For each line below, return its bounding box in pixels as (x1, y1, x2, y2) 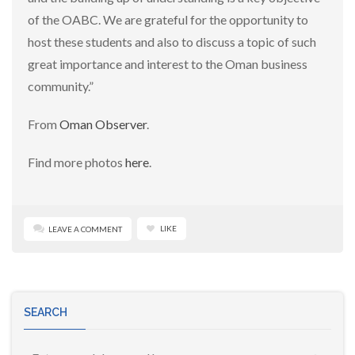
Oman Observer (59, 116, 147, 132)
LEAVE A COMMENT (48, 224, 122, 234)
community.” (28, 78, 94, 94)
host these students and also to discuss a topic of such (28, 34, 316, 49)
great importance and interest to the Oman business (28, 56, 307, 71)
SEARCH (24, 306, 67, 319)
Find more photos (28, 155, 125, 170)
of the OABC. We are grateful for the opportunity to (28, 12, 308, 27)
